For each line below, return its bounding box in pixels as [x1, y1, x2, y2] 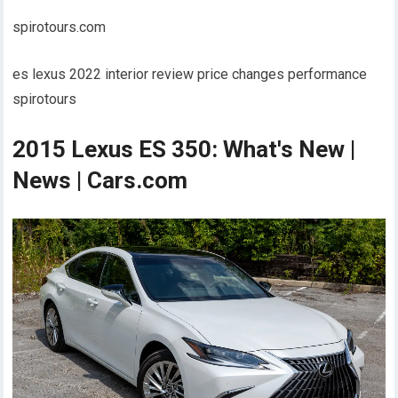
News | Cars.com [12, 166, 188, 194]
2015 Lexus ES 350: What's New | [12, 135, 356, 163]
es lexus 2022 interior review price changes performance [12, 65, 368, 83]
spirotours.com [12, 18, 107, 36]
